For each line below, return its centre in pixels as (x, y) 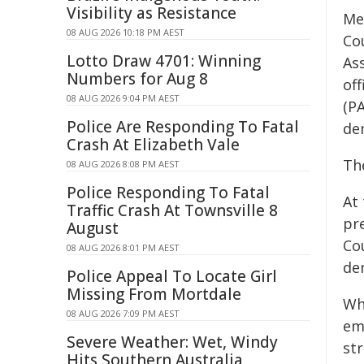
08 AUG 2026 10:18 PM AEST (126, 32)
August (93, 228)
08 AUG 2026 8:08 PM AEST (123, 164)
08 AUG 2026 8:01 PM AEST (123, 247)
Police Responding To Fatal (168, 193)
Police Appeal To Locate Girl (172, 276)
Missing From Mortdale (154, 294)
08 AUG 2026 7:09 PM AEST (123, 313)
